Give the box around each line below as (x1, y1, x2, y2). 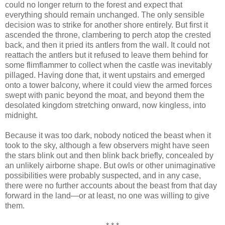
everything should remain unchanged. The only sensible (5, 10, 204, 19)
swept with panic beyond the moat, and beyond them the (5, 90, 204, 99)
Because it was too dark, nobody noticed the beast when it (5, 131, 211, 140)
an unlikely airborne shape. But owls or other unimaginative (5, 161, 215, 170)
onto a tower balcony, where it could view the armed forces (5, 80, 212, 89)
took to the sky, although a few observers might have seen (5, 141, 209, 150)
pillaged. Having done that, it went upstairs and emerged (5, 70, 205, 79)
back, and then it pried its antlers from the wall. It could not (5, 40, 209, 49)
